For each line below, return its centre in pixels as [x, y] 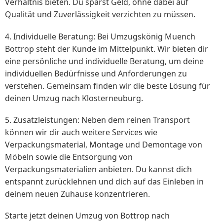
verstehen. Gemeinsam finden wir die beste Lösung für [108, 86]
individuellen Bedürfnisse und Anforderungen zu [96, 73]
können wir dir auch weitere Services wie [81, 132]
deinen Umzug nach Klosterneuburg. [74, 98]
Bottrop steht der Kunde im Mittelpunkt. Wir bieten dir [107, 49]
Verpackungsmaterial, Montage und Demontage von [104, 144]
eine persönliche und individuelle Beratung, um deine [104, 61]
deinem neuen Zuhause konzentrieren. [77, 194]
